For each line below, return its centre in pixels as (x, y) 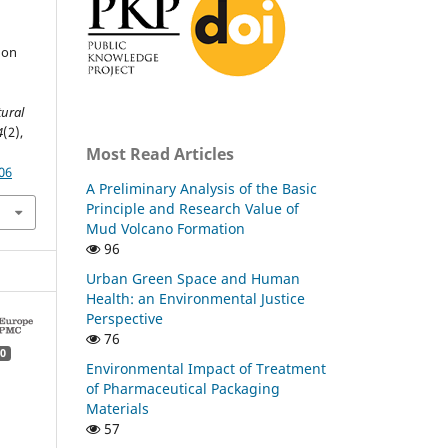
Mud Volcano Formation (165, 228)
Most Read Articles (160, 153)
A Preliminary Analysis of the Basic (201, 188)
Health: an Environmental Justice (195, 298)
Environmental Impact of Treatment (206, 368)
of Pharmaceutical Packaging (183, 388)
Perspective (124, 318)
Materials (117, 408)
